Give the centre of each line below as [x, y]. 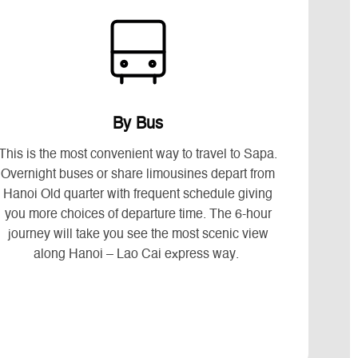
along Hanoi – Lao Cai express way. [138, 255]
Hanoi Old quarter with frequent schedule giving [138, 195]
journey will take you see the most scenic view [138, 235]
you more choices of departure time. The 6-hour [138, 215]
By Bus [138, 124]
